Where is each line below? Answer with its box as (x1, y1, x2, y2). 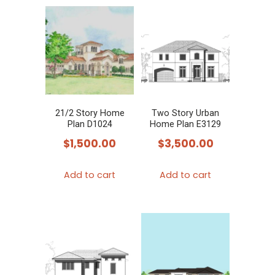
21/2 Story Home (55, 107, 125, 118)
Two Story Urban (152, 107, 219, 118)
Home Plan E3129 (150, 118, 221, 130)
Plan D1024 (67, 118, 112, 130)
